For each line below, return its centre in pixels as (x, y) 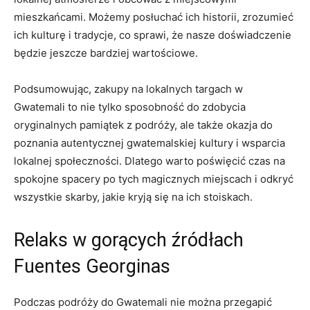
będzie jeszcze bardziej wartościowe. (106, 53)
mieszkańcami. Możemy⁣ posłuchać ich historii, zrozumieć (154, 17)
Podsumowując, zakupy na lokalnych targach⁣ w (128, 89)
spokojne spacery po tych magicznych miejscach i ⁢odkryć (154, 179)
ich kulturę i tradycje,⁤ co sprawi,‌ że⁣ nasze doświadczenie (153, 35)
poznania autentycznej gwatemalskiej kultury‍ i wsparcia (149, 143)
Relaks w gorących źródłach (129, 240)
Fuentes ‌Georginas (92, 267)
